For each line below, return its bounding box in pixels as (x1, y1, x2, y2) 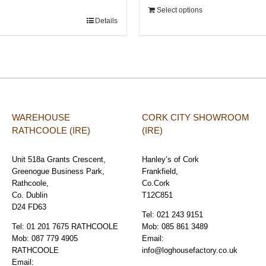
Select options (157, 5, 202, 14)
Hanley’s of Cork (142, 154, 199, 164)
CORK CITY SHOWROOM (142, 112, 249, 122)
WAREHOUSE (12, 112, 70, 122)
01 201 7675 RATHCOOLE (27, 221, 118, 231)
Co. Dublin (12, 190, 47, 199)
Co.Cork (142, 178, 170, 188)
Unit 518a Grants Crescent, (12, 154, 106, 164)
